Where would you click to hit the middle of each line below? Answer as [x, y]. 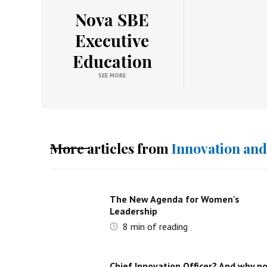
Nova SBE [112, 19]
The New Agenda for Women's [174, 199]
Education [112, 61]
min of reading [158, 226]
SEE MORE [112, 75]
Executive [112, 40]
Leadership [133, 211]
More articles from [109, 148]
